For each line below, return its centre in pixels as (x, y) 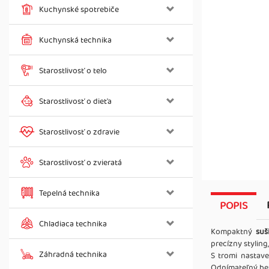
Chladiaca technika (73, 224)
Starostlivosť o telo (73, 71)
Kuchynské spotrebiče (79, 10)
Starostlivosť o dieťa (75, 101)
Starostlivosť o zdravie (79, 132)
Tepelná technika (69, 193)
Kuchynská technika (75, 40)
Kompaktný (233, 232)
